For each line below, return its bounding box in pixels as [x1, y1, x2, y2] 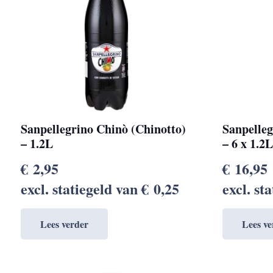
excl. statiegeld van [20, 177, 141, 199]
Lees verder [40, 216, 88, 231]
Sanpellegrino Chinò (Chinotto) [20, 119, 186, 138]
